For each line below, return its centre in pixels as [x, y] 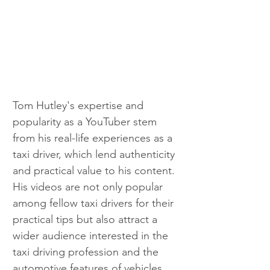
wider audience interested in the [92, 236]
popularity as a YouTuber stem [86, 122]
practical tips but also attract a [86, 220]
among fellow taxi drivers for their [95, 203]
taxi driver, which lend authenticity [95, 155]
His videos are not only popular [89, 187]
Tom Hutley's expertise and [80, 106]
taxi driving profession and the [87, 252]
